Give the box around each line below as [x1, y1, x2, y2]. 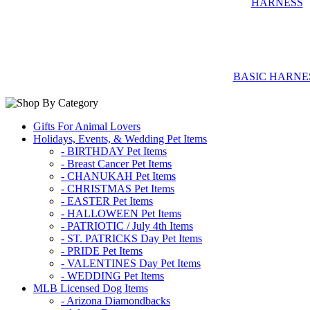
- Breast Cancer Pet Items [61, 157, 172, 170]
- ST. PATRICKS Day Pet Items [61, 232, 202, 244]
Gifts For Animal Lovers [33, 120, 140, 132]
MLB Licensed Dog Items [33, 282, 148, 294]
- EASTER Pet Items [61, 194, 153, 207]
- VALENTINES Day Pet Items [61, 257, 201, 269]
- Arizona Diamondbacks [61, 294, 170, 307]
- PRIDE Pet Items [61, 244, 143, 257]
